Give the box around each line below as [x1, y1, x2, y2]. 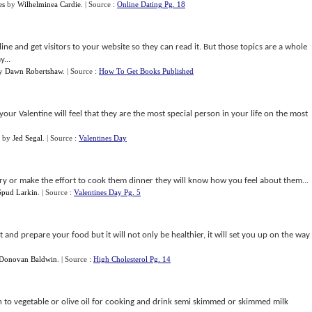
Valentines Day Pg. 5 [74, 188, 141, 196]
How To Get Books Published [99, 67, 194, 75]
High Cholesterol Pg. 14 [93, 255, 171, 263]
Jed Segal [13, 134, 42, 142]
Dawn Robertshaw [5, 67, 63, 75]
